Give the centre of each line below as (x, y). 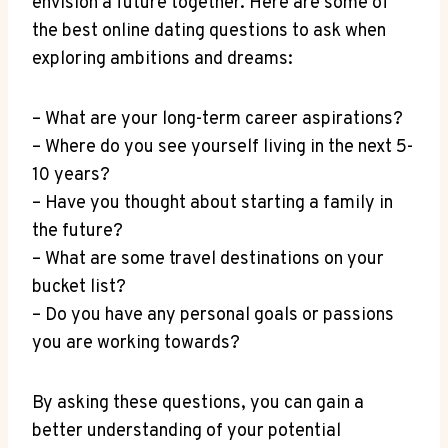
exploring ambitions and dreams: (162, 60)
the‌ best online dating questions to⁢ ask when (209, 32)
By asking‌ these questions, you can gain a (198, 404)
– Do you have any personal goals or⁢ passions (213, 316)
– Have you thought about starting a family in (212, 204)
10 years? (71, 176)
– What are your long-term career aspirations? (217, 120)
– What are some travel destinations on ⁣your (208, 260)
